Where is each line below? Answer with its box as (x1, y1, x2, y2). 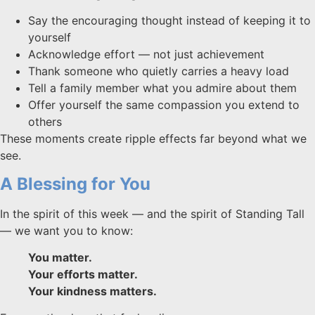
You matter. (28, 250, 92, 264)
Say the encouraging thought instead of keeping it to (28, 13, 311, 28)
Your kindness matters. (28, 283, 157, 298)
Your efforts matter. (28, 266, 138, 281)
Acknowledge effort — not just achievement (28, 47, 264, 62)
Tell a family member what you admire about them (28, 81, 297, 96)
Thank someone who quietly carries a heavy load (28, 64, 289, 79)
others (28, 115, 62, 129)
